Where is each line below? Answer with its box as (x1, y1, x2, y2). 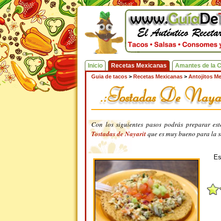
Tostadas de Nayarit (91, 129, 147, 138)
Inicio (88, 62, 103, 69)
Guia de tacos (91, 74, 127, 79)
